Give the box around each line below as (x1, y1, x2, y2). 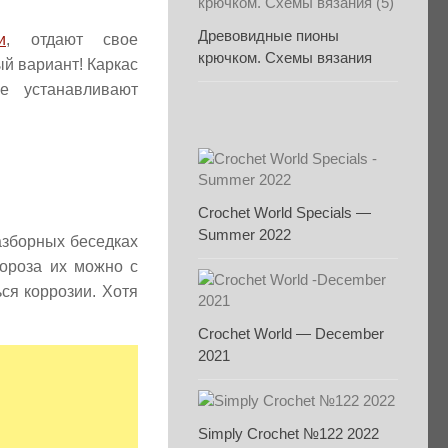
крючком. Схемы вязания (198, 49, 372, 66)
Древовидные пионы (198, 27, 339, 44)
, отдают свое (6, 31, 138, 48)
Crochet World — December (198, 325, 384, 342)
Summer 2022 (198, 226, 291, 243)
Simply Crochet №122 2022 (198, 425, 379, 442)
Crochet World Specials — (198, 204, 371, 221)
